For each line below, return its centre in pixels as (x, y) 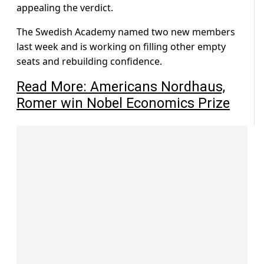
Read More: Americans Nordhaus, (121, 87)
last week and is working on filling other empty (121, 47)
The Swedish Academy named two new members (126, 32)
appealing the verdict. (65, 8)
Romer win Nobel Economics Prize (123, 103)
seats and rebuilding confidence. (89, 62)
